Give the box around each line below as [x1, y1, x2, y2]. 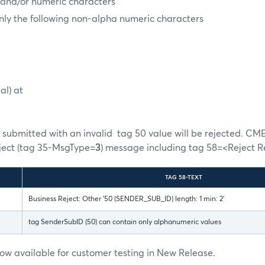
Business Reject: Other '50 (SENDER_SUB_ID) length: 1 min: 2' [28, 196, 224, 203]
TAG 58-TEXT [165, 174, 202, 181]
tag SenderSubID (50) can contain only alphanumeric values [28, 219, 221, 227]
